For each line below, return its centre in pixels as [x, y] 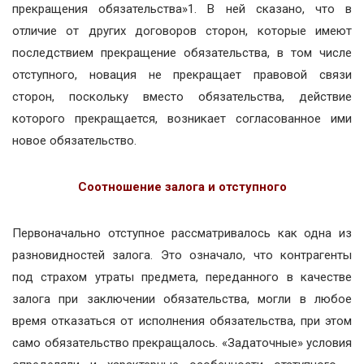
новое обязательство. [74, 141]
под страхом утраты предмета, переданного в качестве [182, 277]
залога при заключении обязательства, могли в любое [182, 299]
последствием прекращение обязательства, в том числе [182, 53]
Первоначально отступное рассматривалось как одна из [182, 233]
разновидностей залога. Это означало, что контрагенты [182, 255]
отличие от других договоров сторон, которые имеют [182, 31]
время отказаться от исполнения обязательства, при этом [182, 321]
